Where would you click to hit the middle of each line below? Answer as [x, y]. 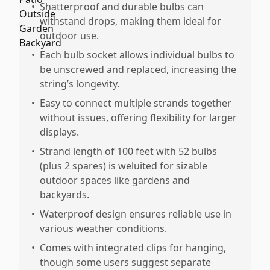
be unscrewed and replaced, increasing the [138, 69]
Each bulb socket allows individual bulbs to [137, 55]
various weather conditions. [103, 228]
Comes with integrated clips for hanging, [133, 248]
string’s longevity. [80, 84]
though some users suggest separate [125, 262]
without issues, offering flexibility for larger [138, 118]
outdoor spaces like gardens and [115, 180]
